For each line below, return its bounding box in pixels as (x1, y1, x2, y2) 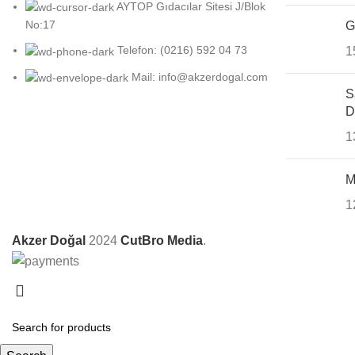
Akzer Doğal (12, 234, 86, 247)
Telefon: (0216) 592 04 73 (117, 44, 247, 57)
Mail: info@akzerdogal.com (132, 70, 268, 83)
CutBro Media (120, 234, 203, 247)
